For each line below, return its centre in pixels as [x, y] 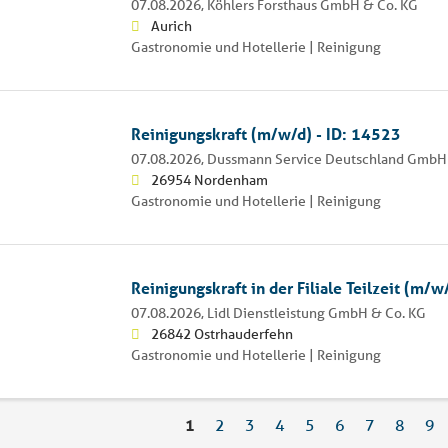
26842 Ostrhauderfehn [221, 333]
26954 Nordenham [209, 179]
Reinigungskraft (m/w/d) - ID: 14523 [265, 133]
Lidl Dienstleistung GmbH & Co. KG [316, 312]
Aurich [171, 25]
